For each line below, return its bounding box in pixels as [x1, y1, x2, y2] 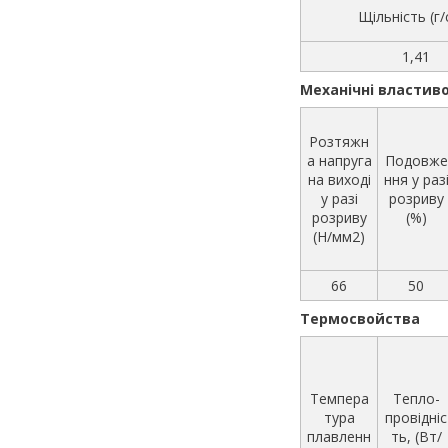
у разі [320, 188, 358, 208]
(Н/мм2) [313, 226, 365, 246]
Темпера [309, 388, 369, 408]
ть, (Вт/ [390, 426, 442, 446]
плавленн [307, 426, 371, 446]
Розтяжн [309, 131, 369, 151]
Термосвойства [300, 308, 420, 328]
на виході [307, 169, 371, 189]
